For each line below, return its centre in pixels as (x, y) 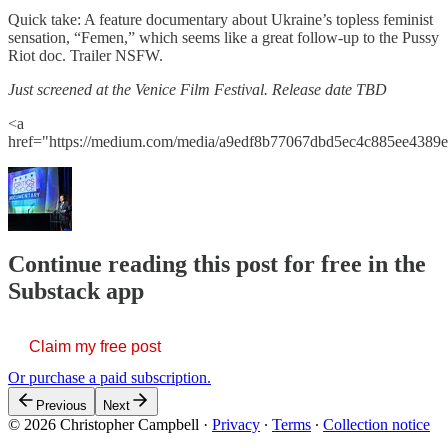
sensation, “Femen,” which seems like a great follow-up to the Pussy (223, 37)
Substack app (76, 290)
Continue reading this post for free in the (217, 263)
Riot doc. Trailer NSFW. (85, 55)
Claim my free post (95, 346)
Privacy (236, 424)
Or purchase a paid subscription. (109, 377)
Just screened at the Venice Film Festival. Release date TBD (197, 89)
